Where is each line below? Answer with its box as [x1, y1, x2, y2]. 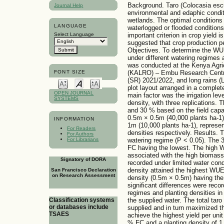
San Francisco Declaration [50, 166, 116, 172]
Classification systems [49, 196, 114, 203]
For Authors [67, 131, 94, 137]
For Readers [67, 125, 96, 131]
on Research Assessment [51, 172, 115, 178]
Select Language [54, 31, 94, 37]
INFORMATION [54, 116, 94, 122]
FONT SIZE [54, 69, 85, 75]
